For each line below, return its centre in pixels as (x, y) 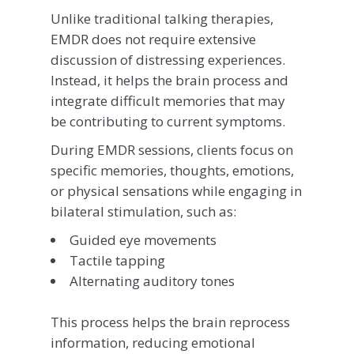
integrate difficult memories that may (168, 101)
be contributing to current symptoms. (168, 122)
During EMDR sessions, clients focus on (172, 150)
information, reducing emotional (153, 342)
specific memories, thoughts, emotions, (172, 171)
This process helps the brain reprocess (170, 322)
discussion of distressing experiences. (168, 60)
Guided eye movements (143, 240)
